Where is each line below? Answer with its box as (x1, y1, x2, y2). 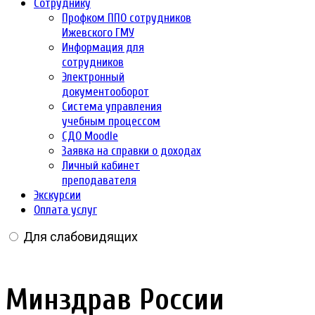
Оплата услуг (34, 203, 97, 217)
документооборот (62, 85, 149, 98)
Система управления (62, 100, 162, 113)
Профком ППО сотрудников (62, 11, 191, 25)
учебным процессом (62, 115, 160, 128)
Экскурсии (34, 188, 81, 202)
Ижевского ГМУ (62, 26, 134, 39)
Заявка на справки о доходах (62, 144, 201, 157)
